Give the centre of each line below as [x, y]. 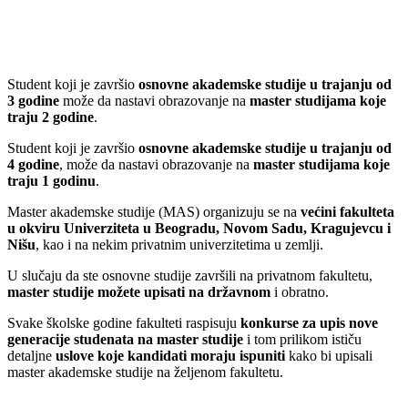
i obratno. [300, 291]
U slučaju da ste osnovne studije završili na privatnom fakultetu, [190, 275]
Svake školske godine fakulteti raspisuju [124, 322]
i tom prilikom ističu [304, 339]
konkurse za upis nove [309, 322]
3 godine [33, 100]
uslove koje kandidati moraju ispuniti [170, 355]
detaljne [31, 355]
